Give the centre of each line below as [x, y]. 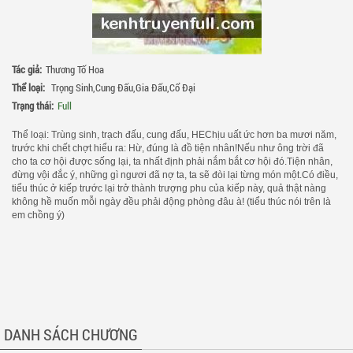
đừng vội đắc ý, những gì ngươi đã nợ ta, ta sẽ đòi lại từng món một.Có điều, [175, 175]
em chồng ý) [38, 215]
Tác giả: [27, 69]
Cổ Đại [182, 87]
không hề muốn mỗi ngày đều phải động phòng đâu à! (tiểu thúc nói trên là [171, 202]
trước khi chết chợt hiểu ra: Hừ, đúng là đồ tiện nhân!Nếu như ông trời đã [168, 148]
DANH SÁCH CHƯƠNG [71, 334]
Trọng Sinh [72, 87]
